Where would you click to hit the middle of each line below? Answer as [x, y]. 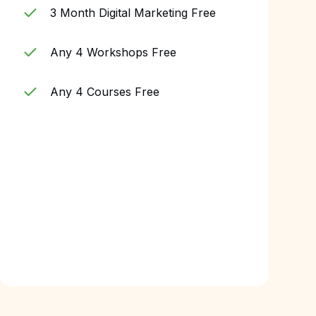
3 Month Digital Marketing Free [133, 13]
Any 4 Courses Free [104, 92]
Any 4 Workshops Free [113, 52]
